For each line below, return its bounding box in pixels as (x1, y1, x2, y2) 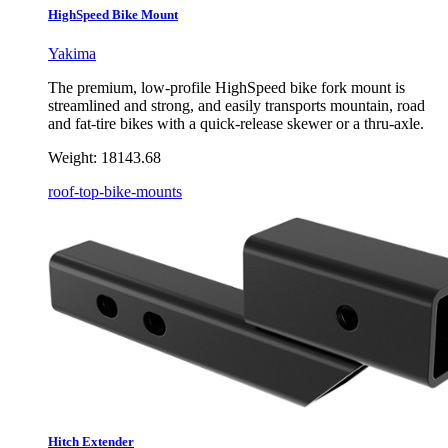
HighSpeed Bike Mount (48, 6, 178, 22)
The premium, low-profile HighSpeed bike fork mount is (48, 78, 405, 96)
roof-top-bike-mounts (48, 182, 182, 200)
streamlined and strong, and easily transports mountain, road (48, 96, 425, 114)
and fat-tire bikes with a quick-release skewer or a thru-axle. (48, 114, 424, 132)
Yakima (48, 44, 96, 62)
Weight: (48, 148, 97, 166)
